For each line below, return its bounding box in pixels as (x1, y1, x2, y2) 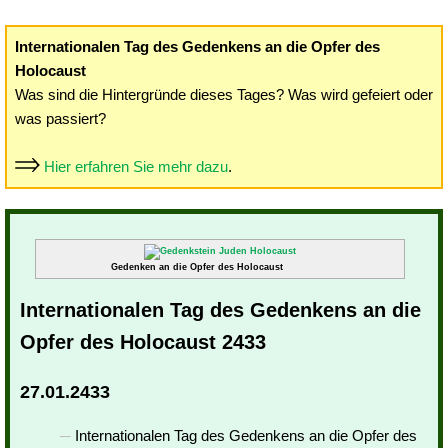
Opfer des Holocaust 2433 (20, 331, 266, 353)
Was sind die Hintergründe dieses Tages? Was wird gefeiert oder (15, 86, 433, 103)
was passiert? (15, 110, 106, 127)
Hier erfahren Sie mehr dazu (44, 158, 228, 175)
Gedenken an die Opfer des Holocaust (110, 262, 283, 272)
